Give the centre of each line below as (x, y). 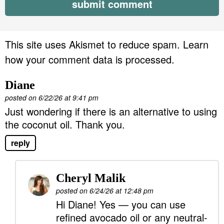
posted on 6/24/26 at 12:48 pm (105, 191)
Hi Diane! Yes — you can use (121, 204)
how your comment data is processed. (90, 59)
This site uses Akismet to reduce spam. (94, 44)
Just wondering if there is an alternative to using (111, 111)
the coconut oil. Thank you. (65, 124)
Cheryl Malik (91, 178)
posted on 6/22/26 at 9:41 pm (52, 98)
